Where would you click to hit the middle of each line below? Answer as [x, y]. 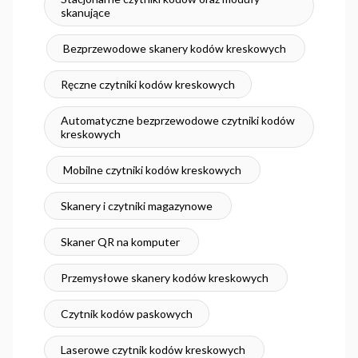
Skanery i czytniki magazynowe [137, 206]
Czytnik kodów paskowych [126, 314]
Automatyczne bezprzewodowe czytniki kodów [177, 121]
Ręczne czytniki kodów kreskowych [147, 85]
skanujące [85, 13]
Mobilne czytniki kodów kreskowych [153, 170]
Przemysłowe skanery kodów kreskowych [165, 278]
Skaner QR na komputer [121, 242]
